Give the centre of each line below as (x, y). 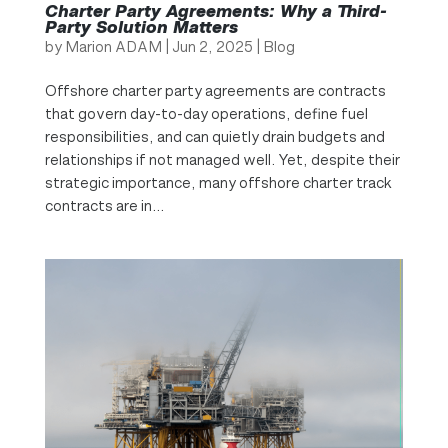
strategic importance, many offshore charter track (218, 182)
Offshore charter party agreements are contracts (215, 90)
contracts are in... (104, 205)
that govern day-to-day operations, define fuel (206, 113)
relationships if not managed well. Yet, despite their (222, 159)
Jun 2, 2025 (212, 46)
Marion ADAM (113, 46)
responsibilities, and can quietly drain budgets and (214, 136)
